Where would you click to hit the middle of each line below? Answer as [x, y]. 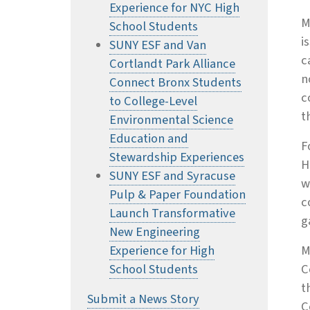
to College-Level [153, 101]
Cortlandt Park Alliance [172, 64]
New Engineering [155, 232]
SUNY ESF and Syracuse [172, 176]
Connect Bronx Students [175, 83]
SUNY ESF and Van [158, 45]
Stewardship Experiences [177, 157]
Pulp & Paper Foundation [177, 195]
